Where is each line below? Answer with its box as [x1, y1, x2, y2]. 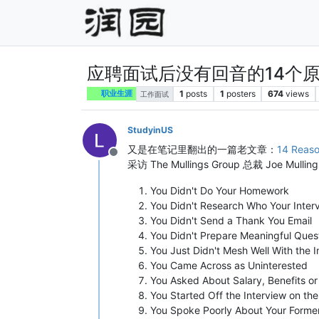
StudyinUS [127, 124, 173, 135]
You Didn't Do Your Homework [150, 184, 289, 197]
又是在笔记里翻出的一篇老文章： [127, 142, 277, 155]
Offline [113, 152, 148, 167]
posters [226, 88, 256, 99]
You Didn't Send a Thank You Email [150, 214, 312, 226]
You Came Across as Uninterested [150, 258, 308, 271]
